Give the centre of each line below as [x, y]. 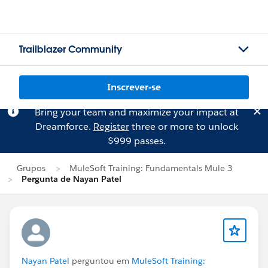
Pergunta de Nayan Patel [71, 179]
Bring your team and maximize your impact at [136, 112]
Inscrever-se [134, 87]
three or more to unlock [183, 127]
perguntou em [100, 261]
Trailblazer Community [71, 49]
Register [111, 127]
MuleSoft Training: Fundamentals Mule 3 [151, 168]
